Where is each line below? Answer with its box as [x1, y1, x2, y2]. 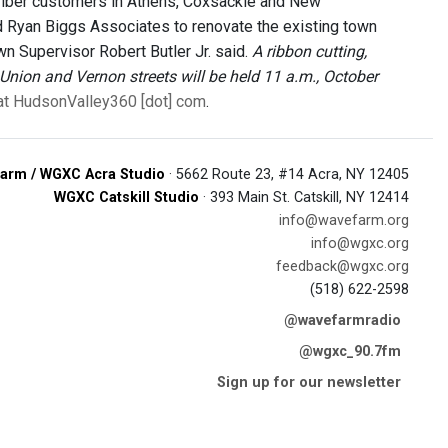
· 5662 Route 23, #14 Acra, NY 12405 [165, 166, 409, 183]
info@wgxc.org [311, 235, 409, 252]
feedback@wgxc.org [276, 258, 409, 275]
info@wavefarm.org [279, 212, 409, 229]
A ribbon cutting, [252, 42, 367, 61]
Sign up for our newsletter [217, 374, 401, 391]
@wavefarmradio [284, 312, 401, 329]
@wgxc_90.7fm [299, 343, 401, 360]
